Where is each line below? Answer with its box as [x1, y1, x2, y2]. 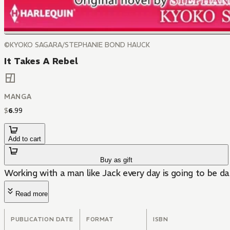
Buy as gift [100, 156, 133, 164]
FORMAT [86, 216, 114, 223]
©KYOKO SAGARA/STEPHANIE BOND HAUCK [4, 41, 150, 49]
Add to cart [8, 135, 41, 143]
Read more [15, 190, 48, 198]
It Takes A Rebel [4, 55, 78, 67]
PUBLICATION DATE [11, 216, 73, 223]
